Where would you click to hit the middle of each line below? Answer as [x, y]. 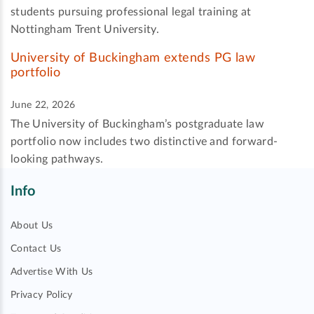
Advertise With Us [52, 272]
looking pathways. [57, 159]
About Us [32, 226]
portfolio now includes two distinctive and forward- [144, 141]
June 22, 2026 [43, 105]
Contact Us [36, 249]
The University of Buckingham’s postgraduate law [138, 124]
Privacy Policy [42, 295]
